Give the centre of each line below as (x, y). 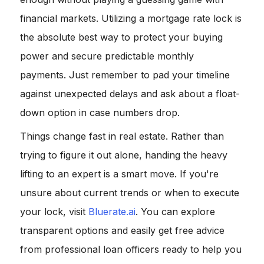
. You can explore (175, 212)
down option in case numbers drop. (100, 113)
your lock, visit (54, 212)
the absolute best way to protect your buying (121, 37)
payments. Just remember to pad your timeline (125, 75)
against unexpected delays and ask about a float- (130, 94)
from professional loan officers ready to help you (131, 250)
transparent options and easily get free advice (122, 231)
